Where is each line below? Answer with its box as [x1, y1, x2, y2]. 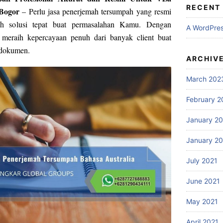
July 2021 [186, 156, 218, 165]
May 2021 [186, 197, 218, 206]
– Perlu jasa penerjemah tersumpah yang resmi [19, 5, 172, 16]
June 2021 [186, 177, 220, 185]
